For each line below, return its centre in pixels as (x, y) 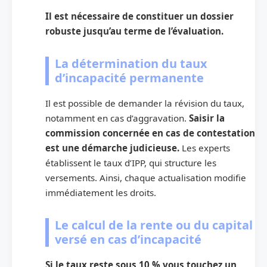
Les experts (206, 148)
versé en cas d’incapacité (128, 240)
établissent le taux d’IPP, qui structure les (131, 163)
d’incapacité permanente (129, 78)
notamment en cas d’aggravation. (117, 118)
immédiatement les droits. (101, 193)
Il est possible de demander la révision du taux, (145, 103)
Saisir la (207, 118)
